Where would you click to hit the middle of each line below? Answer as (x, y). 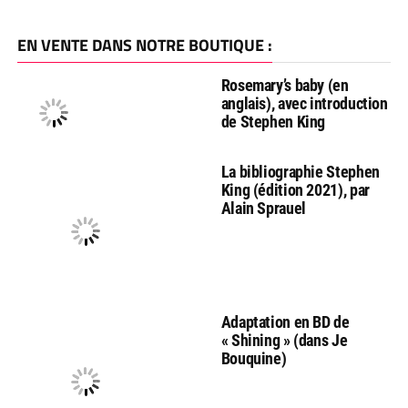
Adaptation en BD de (285, 321)
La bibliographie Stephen (300, 171)
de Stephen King (273, 121)
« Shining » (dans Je (284, 340)
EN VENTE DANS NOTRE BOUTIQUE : (144, 45)
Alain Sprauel (263, 208)
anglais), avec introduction (304, 103)
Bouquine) (254, 358)
